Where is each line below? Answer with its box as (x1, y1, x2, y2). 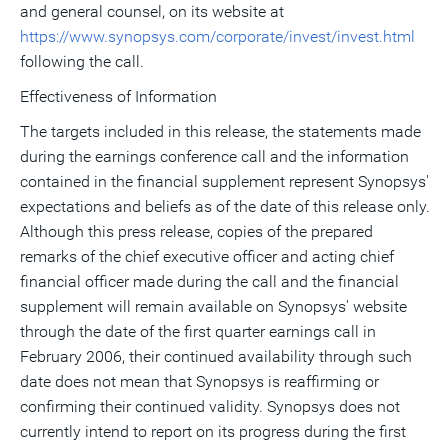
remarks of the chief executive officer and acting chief (20, 247, 394, 266)
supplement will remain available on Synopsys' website (20, 297, 407, 316)
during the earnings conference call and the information (20, 147, 409, 166)
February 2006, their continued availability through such (20, 347, 412, 366)
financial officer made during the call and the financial (20, 272, 399, 291)
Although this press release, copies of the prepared (20, 222, 373, 241)
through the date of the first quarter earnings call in (20, 322, 376, 341)
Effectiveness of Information (20, 87, 217, 106)
